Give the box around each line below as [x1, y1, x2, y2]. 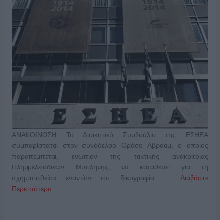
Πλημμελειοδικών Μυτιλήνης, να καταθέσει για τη [11, 163, 209, 171]
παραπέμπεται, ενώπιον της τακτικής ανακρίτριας [11, 152, 209, 161]
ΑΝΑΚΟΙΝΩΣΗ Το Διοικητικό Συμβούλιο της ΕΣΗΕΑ [11, 131, 209, 139]
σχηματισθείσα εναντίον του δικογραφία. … [11, 174, 181, 182]
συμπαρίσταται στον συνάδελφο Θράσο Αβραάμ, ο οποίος [11, 141, 209, 150]
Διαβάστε [180, 174, 209, 182]
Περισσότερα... [11, 185, 57, 193]
